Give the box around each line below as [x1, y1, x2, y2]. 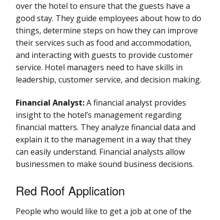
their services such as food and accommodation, [16, 37, 192, 48]
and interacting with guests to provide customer [16, 49, 193, 60]
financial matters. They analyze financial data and [16, 121, 195, 133]
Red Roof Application [16, 181, 125, 199]
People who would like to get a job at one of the [16, 205, 192, 217]
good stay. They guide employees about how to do [16, 12, 201, 24]
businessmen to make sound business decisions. [16, 158, 194, 169]
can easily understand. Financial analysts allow [16, 146, 185, 157]
